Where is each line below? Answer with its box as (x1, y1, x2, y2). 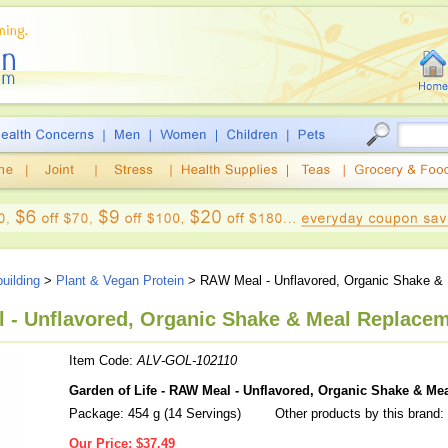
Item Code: (69, 353, 137, 368)
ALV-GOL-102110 (137, 353, 237, 368)
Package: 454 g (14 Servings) (69, 406, 241, 421)
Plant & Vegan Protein (56, 273, 184, 288)
